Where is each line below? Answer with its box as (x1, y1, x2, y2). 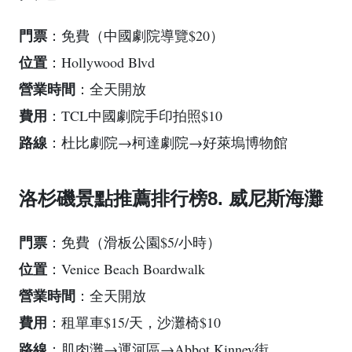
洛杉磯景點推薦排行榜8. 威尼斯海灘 (19, 188, 323, 210)
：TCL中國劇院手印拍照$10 (47, 106, 222, 126)
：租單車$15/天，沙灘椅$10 (47, 313, 221, 332)
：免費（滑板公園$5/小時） (47, 233, 221, 252)
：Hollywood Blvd (47, 53, 155, 72)
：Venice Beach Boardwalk (47, 259, 205, 279)
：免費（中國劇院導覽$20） (47, 26, 224, 46)
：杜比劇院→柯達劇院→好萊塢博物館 (47, 133, 288, 152)
